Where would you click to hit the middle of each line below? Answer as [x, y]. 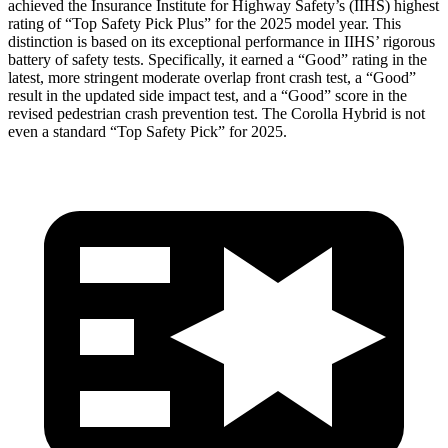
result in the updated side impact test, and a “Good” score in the [207, 95]
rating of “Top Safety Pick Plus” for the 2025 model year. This [204, 23]
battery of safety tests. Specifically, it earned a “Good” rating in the [217, 59]
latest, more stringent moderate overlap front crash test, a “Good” [212, 77]
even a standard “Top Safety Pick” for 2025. [147, 131]
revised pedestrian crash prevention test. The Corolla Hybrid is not [216, 113]
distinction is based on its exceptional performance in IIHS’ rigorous [221, 41]
